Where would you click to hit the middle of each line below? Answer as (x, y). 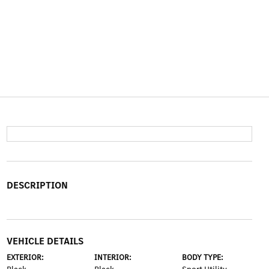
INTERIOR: (113, 257)
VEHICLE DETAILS (45, 241)
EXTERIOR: (25, 257)
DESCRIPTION (37, 185)
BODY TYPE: (203, 257)
